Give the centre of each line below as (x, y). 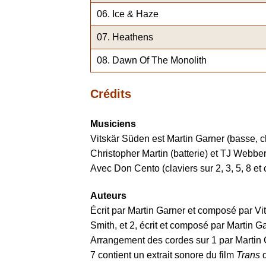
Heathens (133, 37)
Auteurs (108, 195)
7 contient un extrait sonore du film (163, 255)
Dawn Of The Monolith (159, 61)
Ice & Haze (135, 14)
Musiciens (113, 123)
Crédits (111, 94)
